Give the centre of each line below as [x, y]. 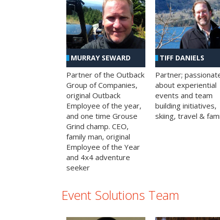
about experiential [186, 85]
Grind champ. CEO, [97, 126]
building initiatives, [186, 105]
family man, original [98, 136]
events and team [184, 95]
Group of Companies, [102, 85]
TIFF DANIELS [182, 57]
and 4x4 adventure [98, 157]
